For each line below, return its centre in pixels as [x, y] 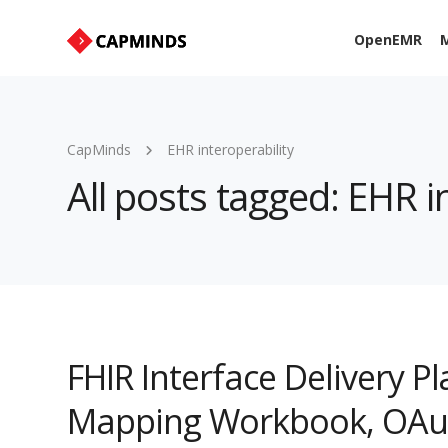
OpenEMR [388, 39]
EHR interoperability [230, 149]
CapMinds [99, 149]
